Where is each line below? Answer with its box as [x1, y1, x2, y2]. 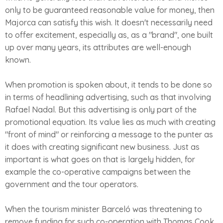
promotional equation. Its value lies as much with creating [5, 117, 216, 127]
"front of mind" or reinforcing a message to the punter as [5, 129, 213, 139]
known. [5, 55, 31, 65]
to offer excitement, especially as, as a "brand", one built [5, 30, 213, 40]
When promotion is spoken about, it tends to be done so [5, 80, 212, 90]
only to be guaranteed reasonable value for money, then [5, 5, 215, 15]
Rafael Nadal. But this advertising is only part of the [5, 105, 197, 114]
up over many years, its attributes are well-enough [5, 42, 191, 52]
